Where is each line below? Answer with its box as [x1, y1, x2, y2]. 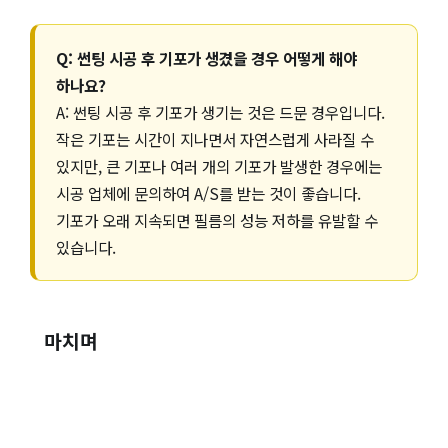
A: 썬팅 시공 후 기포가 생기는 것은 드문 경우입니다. [56, 100, 386, 123]
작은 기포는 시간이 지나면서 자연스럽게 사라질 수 [56, 127, 375, 150]
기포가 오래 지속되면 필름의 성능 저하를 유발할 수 [56, 208, 379, 231]
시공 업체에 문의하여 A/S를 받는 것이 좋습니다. [56, 181, 362, 204]
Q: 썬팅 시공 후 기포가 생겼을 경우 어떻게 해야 [56, 46, 358, 69]
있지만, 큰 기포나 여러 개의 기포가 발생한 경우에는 [56, 154, 383, 177]
